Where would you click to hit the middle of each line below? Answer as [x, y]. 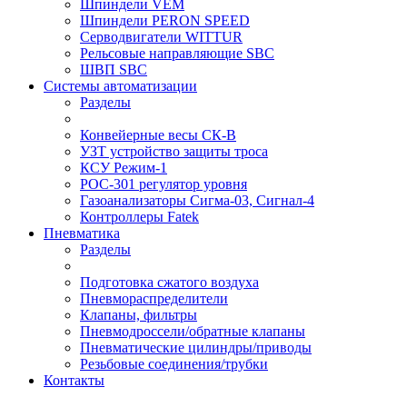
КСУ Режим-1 [124, 168]
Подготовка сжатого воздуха [169, 282]
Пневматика [82, 233]
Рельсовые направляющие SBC [177, 53]
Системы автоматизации [120, 86]
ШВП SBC [114, 69]
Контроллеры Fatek [139, 217]
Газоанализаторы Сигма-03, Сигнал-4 [197, 200]
